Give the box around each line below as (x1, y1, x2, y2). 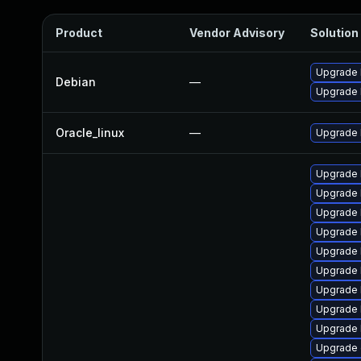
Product (56, 26, 102, 39)
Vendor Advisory (189, 26, 284, 39)
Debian (56, 75, 96, 89)
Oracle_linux (56, 126, 124, 139)
